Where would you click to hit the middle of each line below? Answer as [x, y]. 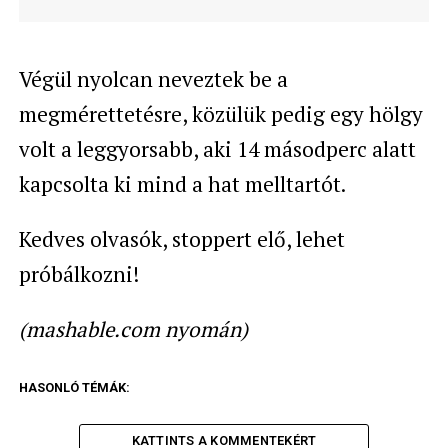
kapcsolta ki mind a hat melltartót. [182, 184]
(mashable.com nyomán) [133, 329]
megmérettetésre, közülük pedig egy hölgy [220, 114]
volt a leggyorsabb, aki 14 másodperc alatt [217, 149]
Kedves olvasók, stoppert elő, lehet [181, 239]
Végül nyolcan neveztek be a [153, 79]
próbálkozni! [78, 274]
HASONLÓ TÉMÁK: [74, 387]
